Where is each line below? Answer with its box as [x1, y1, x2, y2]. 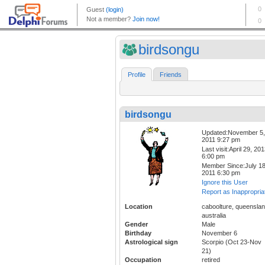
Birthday [125, 230, 151, 237]
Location [125, 203, 153, 211]
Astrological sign [125, 238, 178, 246]
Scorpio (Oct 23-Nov [202, 238, 261, 246]
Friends [160, 71, 182, 79]
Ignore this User [202, 179, 248, 186]
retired [202, 256, 220, 264]
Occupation [125, 256, 161, 264]
